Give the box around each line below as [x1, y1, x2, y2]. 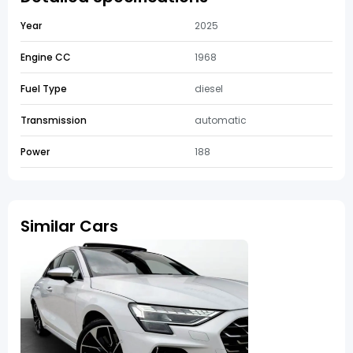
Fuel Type [20, 82, 67, 95]
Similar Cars [20, 215, 118, 237]
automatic [195, 113, 247, 127]
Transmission [20, 113, 87, 127]
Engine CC [20, 50, 71, 64]
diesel [195, 82, 223, 95]
